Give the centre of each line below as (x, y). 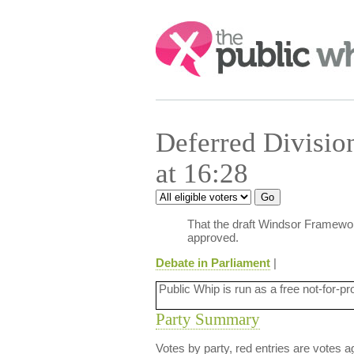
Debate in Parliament (213, 263)
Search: (177, 29)
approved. (213, 237)
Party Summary (207, 319)
